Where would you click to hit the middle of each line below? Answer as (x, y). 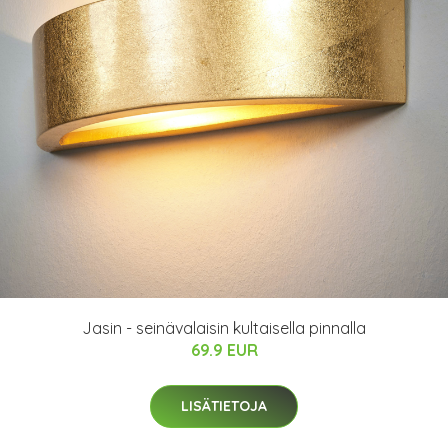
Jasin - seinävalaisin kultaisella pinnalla (224, 328)
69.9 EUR (224, 350)
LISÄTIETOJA (224, 406)
